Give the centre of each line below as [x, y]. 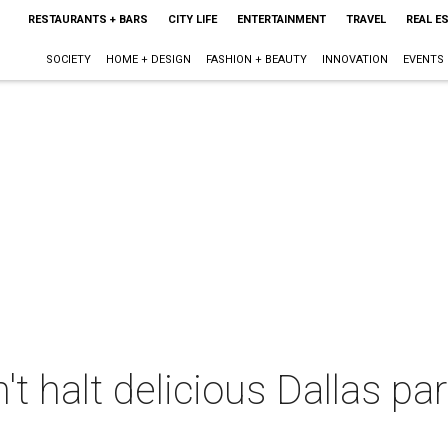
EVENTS [423, 59]
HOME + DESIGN [148, 59]
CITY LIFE [192, 19]
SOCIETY [68, 59]
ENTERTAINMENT [281, 19]
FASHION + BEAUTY [256, 59]
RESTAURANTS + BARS [87, 19]
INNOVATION [354, 59]
